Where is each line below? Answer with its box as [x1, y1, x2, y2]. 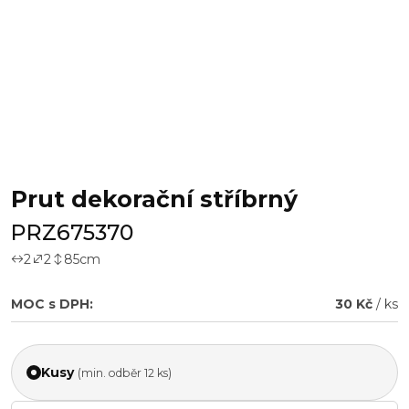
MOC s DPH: [11, 296, 93, 312]
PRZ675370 [11, 219, 133, 246]
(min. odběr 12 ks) [78, 365, 172, 380]
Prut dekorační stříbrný [11, 185, 298, 213]
